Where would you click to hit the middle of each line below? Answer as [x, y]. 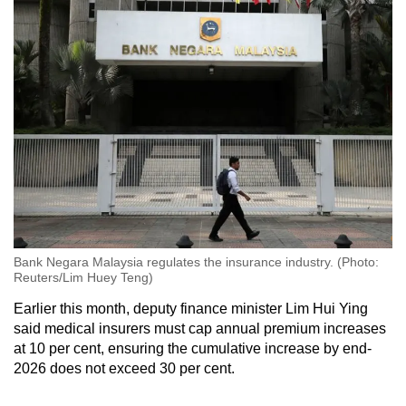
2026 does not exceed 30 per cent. [124, 369]
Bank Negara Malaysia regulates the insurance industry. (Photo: [196, 262]
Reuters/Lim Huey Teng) [83, 278]
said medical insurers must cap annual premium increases [200, 329]
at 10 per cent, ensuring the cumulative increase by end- [193, 349]
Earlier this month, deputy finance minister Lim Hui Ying [191, 309]
